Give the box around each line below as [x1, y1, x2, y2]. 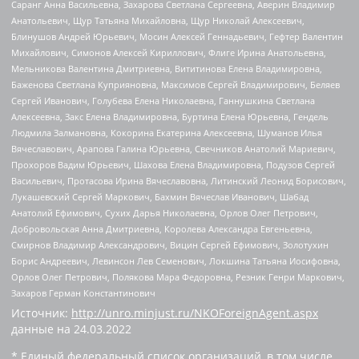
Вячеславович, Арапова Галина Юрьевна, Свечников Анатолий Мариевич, [11, 143, 336, 155]
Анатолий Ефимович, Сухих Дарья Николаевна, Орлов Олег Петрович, [11, 207, 318, 220]
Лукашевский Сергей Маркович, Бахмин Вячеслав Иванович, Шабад [11, 191, 309, 204]
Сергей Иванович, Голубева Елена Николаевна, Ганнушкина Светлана [11, 95, 315, 107]
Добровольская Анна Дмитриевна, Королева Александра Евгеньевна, [11, 223, 313, 236]
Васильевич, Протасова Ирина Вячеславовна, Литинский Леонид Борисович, [11, 175, 346, 188]
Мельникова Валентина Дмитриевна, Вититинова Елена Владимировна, [11, 63, 322, 75]
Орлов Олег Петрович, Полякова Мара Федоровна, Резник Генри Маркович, [11, 271, 345, 284]
